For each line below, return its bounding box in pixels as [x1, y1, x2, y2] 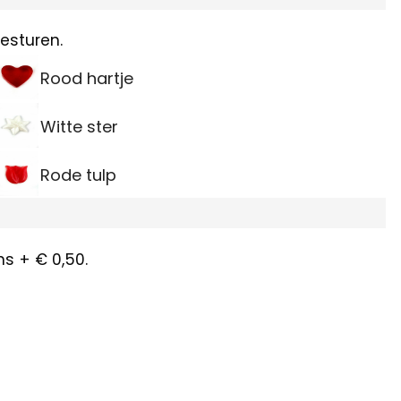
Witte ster [39, 115, 118, 139]
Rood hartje [39, 67, 133, 90]
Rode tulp [39, 164, 116, 187]
